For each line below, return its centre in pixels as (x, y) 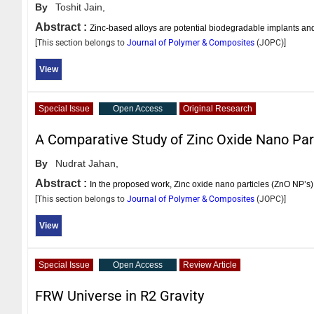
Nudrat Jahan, (87, 163)
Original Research (218, 108)
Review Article (210, 265)
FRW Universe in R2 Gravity (120, 295)
